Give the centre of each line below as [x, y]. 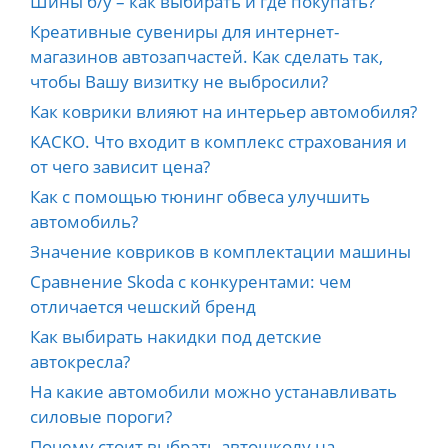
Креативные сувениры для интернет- [184, 32]
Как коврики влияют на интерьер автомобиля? [223, 112]
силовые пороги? [101, 417]
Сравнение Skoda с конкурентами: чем [191, 282]
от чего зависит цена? [120, 167]
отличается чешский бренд [143, 307]
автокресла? [80, 362]
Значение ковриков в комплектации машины [220, 252]
